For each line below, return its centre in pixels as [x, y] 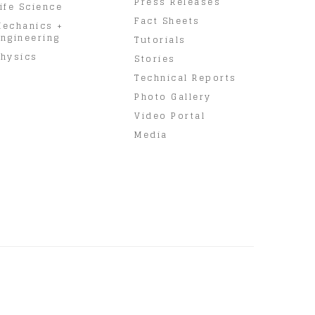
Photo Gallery [173, 96]
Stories [155, 58]
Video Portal [170, 115]
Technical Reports [186, 77]
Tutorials [160, 39]
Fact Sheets [167, 20]
